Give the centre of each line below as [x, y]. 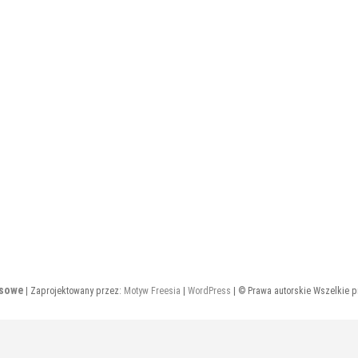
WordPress [209, 291]
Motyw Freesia [152, 291]
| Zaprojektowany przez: [73, 291]
